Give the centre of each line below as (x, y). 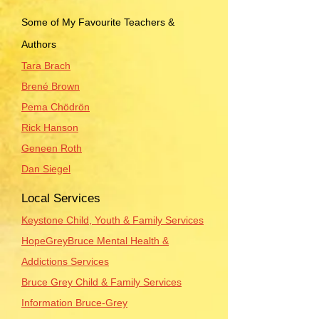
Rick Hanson (50, 127)
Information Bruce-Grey (74, 303)
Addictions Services (65, 261)
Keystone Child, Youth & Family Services (113, 220)
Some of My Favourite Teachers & (98, 22)
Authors (39, 44)
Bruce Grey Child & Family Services (101, 282)
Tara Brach (46, 66)
